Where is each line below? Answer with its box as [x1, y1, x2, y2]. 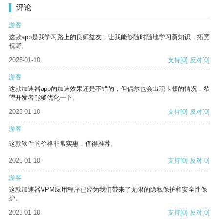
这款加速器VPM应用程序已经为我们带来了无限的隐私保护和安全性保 [9, 186, 207, 194]
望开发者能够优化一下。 [9, 94, 79, 102]
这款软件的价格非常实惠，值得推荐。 [9, 140, 117, 148]
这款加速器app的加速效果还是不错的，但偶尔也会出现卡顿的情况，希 [9, 85, 210, 93]
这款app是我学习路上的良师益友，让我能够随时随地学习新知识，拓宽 [9, 33, 210, 41]
